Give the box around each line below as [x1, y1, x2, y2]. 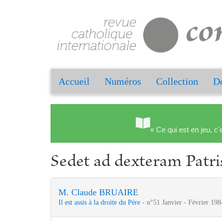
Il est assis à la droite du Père [58, 199, 142, 207]
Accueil [58, 76, 90, 87]
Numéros [105, 76, 141, 87]
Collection [156, 76, 198, 87]
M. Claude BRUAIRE [58, 187, 138, 198]
